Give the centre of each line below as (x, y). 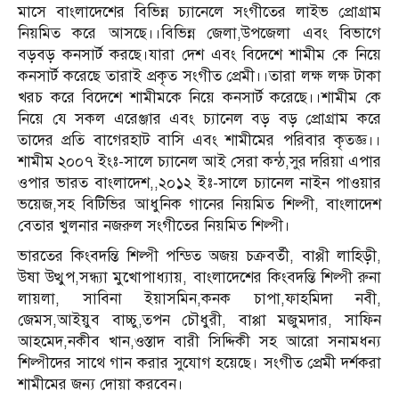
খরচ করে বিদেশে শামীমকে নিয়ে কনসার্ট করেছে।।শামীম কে (199, 97)
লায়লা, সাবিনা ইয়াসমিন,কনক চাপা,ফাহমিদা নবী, (199, 298)
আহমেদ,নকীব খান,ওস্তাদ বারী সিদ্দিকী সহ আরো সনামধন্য (199, 341)
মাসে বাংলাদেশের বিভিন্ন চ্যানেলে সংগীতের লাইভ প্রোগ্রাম (199, 12)
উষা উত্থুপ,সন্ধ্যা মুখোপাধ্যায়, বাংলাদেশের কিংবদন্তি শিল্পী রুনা (199, 277)
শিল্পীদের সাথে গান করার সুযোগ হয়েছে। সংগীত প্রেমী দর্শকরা (199, 362)
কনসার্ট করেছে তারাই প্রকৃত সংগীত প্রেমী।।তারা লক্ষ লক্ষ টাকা (199, 76)
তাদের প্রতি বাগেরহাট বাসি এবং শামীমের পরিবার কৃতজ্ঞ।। (199, 140)
